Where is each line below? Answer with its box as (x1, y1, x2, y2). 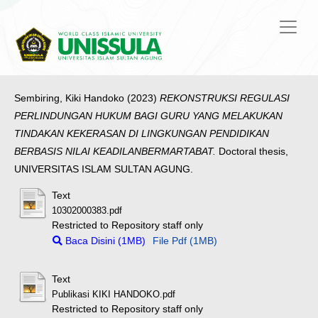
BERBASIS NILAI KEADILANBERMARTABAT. (14, 146, 216, 158)
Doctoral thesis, (216, 146, 288, 158)
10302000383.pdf (52, 206, 123, 216)
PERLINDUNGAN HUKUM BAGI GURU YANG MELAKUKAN (14, 110, 283, 122)
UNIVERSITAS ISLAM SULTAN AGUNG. (14, 163, 193, 175)
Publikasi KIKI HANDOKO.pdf (52, 289, 176, 300)
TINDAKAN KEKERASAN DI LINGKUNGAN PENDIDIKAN (14, 128, 269, 140)
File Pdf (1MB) (153, 235, 218, 247)
